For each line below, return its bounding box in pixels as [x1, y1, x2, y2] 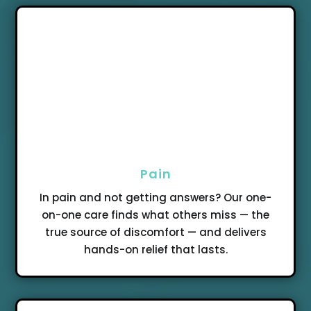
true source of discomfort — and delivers [44, 224, 267, 239]
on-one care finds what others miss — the [42, 207, 269, 222]
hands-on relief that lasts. [83, 242, 228, 257]
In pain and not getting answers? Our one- [40, 190, 271, 205]
